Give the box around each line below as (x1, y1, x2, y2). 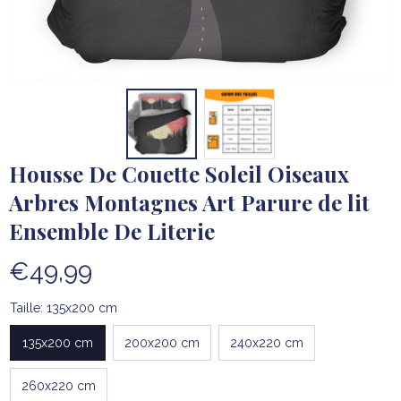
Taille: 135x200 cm (10, 301, 117, 316)
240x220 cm (230, 335, 303, 350)
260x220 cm (21, 378, 96, 393)
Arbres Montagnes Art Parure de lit (9, 188, 370, 218)
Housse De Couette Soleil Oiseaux (9, 159, 349, 189)
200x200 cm (124, 335, 200, 350)
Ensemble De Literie (9, 217, 215, 246)
